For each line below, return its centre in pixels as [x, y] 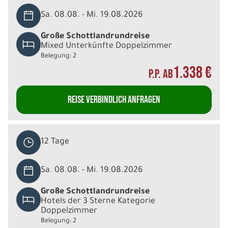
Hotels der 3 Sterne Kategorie [98, 201]
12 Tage [55, 142]
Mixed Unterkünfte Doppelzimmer [106, 46]
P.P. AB [161, 74]
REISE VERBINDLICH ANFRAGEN [114, 99]
